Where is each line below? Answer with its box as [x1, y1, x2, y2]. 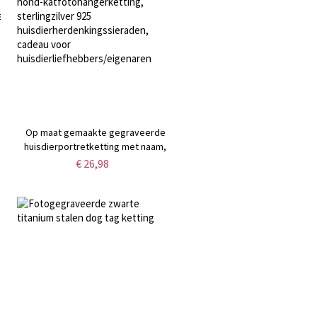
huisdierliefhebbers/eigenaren [30, 210, 161, 224]
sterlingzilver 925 [59, 168, 132, 181]
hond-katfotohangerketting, [35, 154, 155, 167]
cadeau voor [69, 196, 122, 209]
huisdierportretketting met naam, [24, 139, 167, 153]
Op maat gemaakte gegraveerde [25, 125, 166, 139]
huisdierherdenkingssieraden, [31, 182, 159, 195]
